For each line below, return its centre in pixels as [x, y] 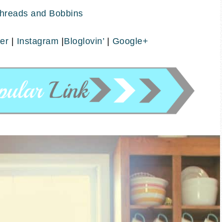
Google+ [130, 41]
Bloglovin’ [84, 41]
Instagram [37, 41]
